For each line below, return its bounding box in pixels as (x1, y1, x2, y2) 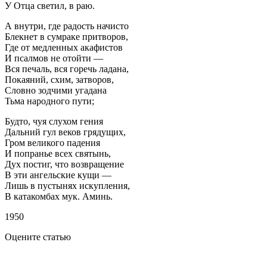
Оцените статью (5, 231, 71, 242)
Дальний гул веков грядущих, (5, 126, 126, 137)
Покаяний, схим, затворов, (5, 74, 114, 85)
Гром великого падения (5, 137, 100, 148)
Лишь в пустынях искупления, (5, 180, 130, 191)
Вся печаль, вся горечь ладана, (5, 63, 129, 74)
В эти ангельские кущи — (5, 169, 111, 180)
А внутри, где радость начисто (5, 20, 129, 31)
